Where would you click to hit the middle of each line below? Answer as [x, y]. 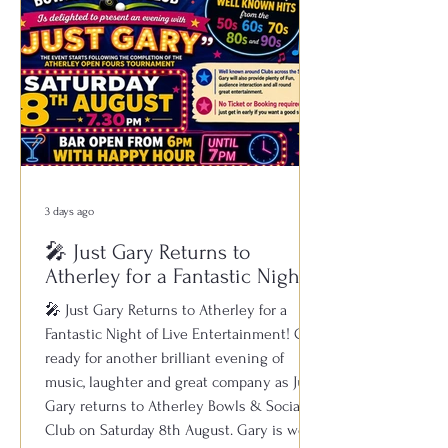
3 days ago [69, 211]
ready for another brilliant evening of [164, 358]
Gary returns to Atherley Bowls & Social [174, 406]
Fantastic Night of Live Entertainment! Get [181, 334]
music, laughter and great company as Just [181, 382]
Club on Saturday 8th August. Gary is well [179, 430]
